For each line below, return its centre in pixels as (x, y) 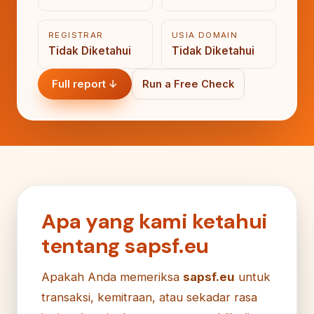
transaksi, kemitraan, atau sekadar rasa (149, 297)
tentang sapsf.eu (125, 246)
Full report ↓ (85, 84)
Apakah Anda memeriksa (112, 277)
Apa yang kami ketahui (155, 221)
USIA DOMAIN (205, 35)
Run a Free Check (188, 84)
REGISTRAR (76, 35)
